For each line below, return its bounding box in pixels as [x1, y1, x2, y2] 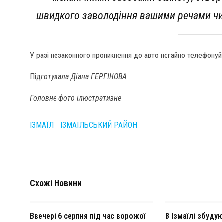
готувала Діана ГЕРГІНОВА [41, 72, 127, 82]
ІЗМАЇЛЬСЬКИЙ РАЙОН [60, 120, 137, 130]
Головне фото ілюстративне [30, 93, 121, 103]
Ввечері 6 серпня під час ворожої [30, 211, 146, 221]
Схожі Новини [30, 178, 82, 189]
